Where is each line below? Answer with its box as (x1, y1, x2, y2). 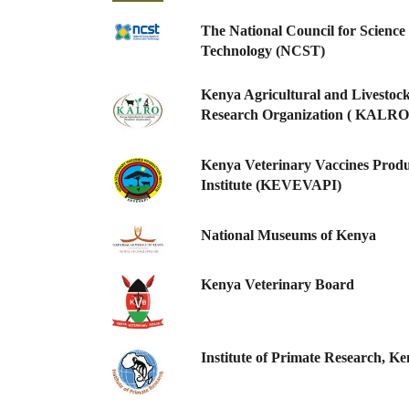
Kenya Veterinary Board (201, 277, 354, 293)
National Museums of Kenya (201, 227, 376, 244)
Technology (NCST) (201, 43, 325, 59)
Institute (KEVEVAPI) (201, 177, 341, 194)
